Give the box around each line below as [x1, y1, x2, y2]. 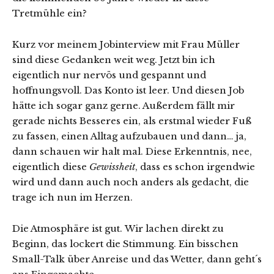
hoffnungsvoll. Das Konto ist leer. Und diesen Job [12, 84, 244, 97]
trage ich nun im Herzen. [12, 191, 133, 204]
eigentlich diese [12, 161, 89, 173]
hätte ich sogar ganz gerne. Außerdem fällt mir [12, 100, 235, 112]
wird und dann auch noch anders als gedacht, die [12, 176, 249, 188]
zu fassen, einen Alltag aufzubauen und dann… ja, [12, 130, 246, 143]
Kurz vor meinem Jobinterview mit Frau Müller [12, 39, 240, 51]
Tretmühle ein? [12, 7, 87, 20]
